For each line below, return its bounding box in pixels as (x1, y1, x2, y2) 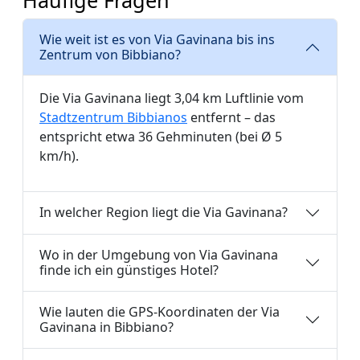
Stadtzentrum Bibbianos (39, 108, 187, 126)
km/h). (39, 146, 79, 165)
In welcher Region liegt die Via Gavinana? (39, 203, 288, 221)
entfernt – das (187, 108, 276, 126)
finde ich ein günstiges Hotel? (39, 260, 219, 279)
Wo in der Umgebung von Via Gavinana (39, 245, 278, 264)
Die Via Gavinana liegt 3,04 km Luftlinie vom (39, 88, 304, 107)
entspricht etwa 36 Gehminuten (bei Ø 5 (39, 127, 284, 145)
